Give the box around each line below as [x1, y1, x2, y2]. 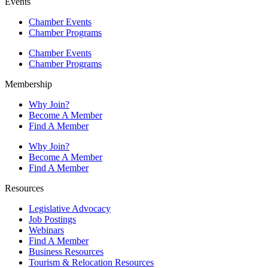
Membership [5, 78, 52, 89]
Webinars [29, 224, 64, 235]
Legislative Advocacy [29, 203, 111, 214]
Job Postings [29, 214, 76, 224]
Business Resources [29, 246, 103, 257]
